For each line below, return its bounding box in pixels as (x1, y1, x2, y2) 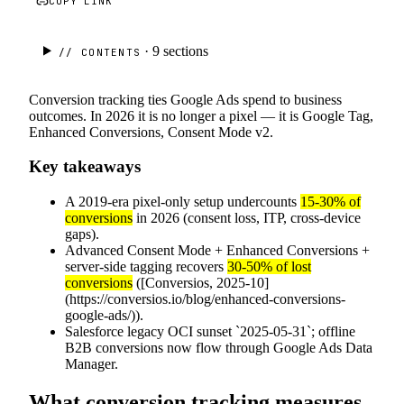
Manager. (65, 356, 118, 372)
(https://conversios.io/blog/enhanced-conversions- (65, 291, 345, 308)
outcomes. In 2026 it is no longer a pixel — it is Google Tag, (29, 107, 373, 124)
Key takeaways (29, 157, 141, 177)
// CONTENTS (58, 45, 142, 59)
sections (163, 42, 209, 59)
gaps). (65, 226, 99, 243)
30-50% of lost (227, 259, 311, 275)
